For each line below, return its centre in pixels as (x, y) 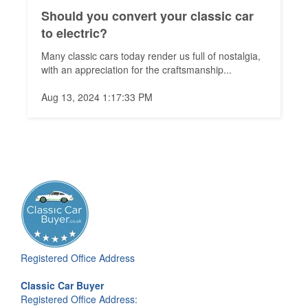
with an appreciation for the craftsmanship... (137, 69)
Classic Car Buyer (62, 285)
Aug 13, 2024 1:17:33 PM (97, 97)
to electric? (75, 33)
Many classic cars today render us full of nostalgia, (151, 55)
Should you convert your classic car (148, 15)
